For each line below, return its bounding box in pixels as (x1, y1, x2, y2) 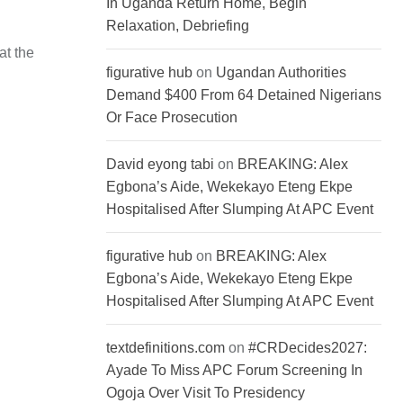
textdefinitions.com (106, 340, 225, 356)
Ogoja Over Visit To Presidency (106, 385, 305, 401)
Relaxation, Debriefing (106, 18, 249, 34)
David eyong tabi (106, 157, 214, 173)
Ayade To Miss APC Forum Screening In (106, 363, 363, 379)
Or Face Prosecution (106, 110, 237, 126)
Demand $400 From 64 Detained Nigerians (106, 87, 381, 103)
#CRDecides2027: (248, 340, 367, 356)
